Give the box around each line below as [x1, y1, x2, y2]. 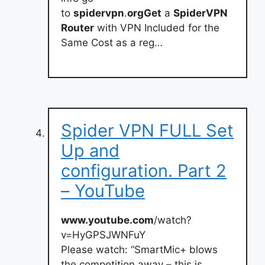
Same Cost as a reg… [61, 36, 163, 49]
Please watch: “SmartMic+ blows [61, 244, 218, 256]
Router [61, 21, 94, 34]
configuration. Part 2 [61, 160, 227, 181]
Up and [61, 140, 119, 161]
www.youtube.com [61, 214, 154, 226]
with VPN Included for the [94, 21, 219, 34]
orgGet [127, 7, 161, 19]
